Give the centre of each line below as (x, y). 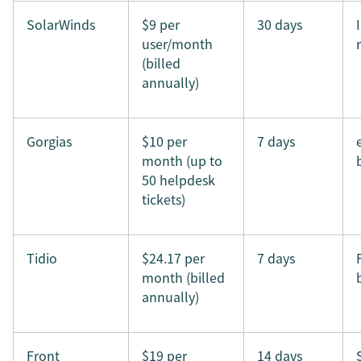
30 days (280, 24)
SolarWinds (61, 24)
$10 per (164, 141)
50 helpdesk (178, 180)
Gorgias (49, 141)
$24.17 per (173, 258)
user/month (177, 44)
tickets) (164, 199)
